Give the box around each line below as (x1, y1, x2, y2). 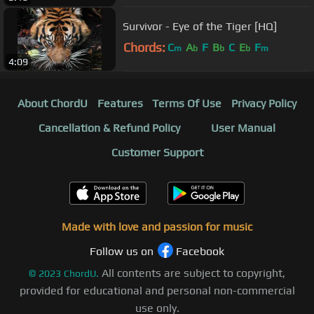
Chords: (123, 39, 165, 55)
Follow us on (90, 245, 153, 258)
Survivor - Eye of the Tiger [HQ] (254, 19, 277, 33)
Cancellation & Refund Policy (39, 121, 180, 135)
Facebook (176, 245, 224, 258)
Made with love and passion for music (62, 220, 252, 233)
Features (97, 97, 143, 110)
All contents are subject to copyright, (102, 266, 285, 280)
